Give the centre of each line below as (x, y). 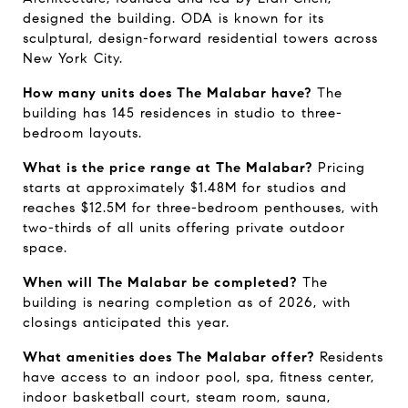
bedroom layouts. (82, 133)
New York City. (73, 59)
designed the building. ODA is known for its (173, 19)
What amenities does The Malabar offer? (168, 357)
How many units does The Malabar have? (167, 93)
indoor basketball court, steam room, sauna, (177, 398)
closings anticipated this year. (126, 323)
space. (45, 248)
